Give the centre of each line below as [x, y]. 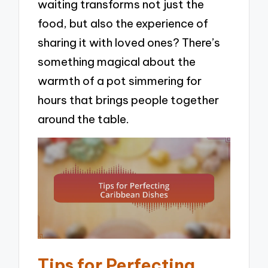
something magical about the [117, 61]
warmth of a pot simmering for [120, 80]
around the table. [84, 119]
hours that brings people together [129, 100]
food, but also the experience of [123, 23]
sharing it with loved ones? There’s [129, 42]
